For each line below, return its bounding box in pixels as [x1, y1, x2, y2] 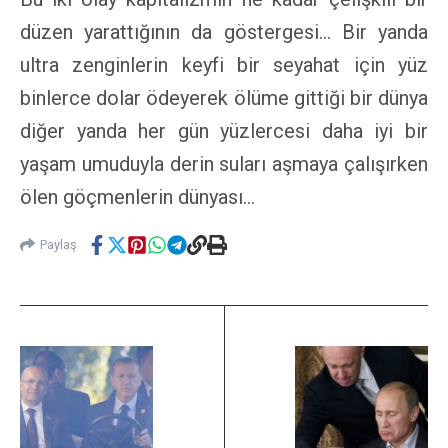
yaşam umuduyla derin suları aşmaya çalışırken [20, 151, 428, 176]
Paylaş [40, 237, 77, 253]
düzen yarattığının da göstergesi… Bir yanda [20, 19, 428, 44]
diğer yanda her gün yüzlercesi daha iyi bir [20, 118, 428, 143]
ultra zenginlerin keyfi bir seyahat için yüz [20, 52, 428, 77]
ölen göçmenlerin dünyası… [20, 184, 255, 209]
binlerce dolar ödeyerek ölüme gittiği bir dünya [20, 85, 428, 110]
